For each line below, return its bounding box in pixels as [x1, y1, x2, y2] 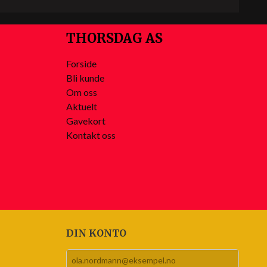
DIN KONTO [66, 227, 126, 240]
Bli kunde [66, 72, 104, 84]
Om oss [66, 86, 97, 98]
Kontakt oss [66, 129, 116, 141]
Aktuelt [66, 101, 97, 113]
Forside [66, 58, 97, 70]
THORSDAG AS [66, 30, 163, 47]
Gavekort [66, 115, 105, 127]
